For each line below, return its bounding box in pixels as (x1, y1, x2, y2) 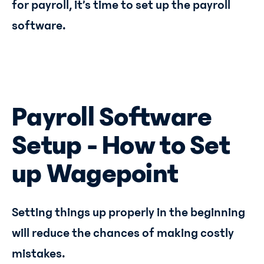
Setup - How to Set (12, 130, 230, 161)
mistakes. (12, 246, 65, 261)
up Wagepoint (12, 158, 179, 189)
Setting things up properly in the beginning (12, 205, 245, 220)
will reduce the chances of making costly (12, 226, 234, 240)
